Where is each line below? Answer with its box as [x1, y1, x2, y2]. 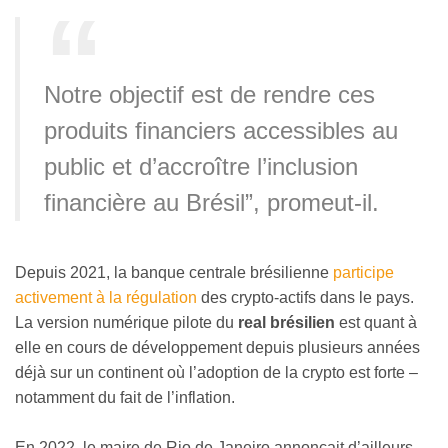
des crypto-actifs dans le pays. [197, 288, 414, 306]
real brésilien [238, 313, 335, 331]
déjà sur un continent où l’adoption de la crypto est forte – [15, 363, 418, 381]
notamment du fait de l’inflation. [15, 388, 235, 406]
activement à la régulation [15, 288, 197, 306]
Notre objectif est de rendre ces [44, 81, 375, 109]
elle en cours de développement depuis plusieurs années [15, 338, 420, 356]
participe [333, 263, 394, 281]
